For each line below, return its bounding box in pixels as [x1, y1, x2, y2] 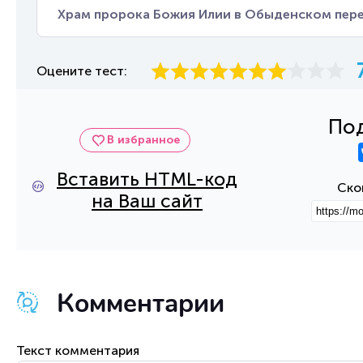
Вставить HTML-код [57, 167, 237, 190]
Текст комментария [16, 343, 139, 358]
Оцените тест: [36, 63, 127, 79]
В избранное [106, 132, 180, 147]
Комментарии [57, 286, 224, 321]
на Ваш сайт [92, 189, 203, 212]
